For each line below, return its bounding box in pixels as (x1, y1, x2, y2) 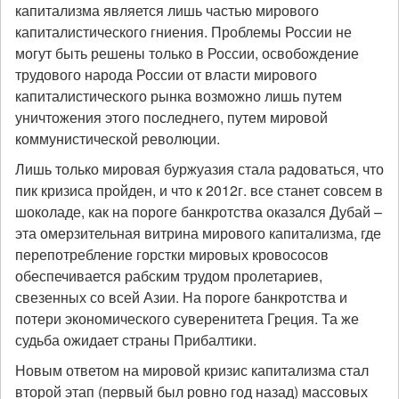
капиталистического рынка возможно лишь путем (15, 85, 342, 106)
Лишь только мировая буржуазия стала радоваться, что (15, 159, 384, 179)
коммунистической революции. (15, 128, 220, 149)
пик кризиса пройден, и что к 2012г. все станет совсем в (15, 180, 383, 200)
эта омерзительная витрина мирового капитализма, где (15, 223, 381, 243)
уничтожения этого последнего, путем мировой (15, 107, 328, 127)
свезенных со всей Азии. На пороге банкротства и (15, 287, 347, 307)
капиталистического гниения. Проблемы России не (15, 21, 352, 42)
